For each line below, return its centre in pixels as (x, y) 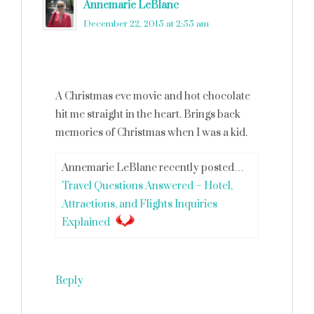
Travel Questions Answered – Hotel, (147, 186)
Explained (86, 223)
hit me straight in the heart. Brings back (148, 115)
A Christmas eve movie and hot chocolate (153, 96)
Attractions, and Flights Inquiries (139, 204)
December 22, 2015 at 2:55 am (146, 24)
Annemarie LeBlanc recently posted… (153, 168)
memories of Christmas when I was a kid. (151, 133)
